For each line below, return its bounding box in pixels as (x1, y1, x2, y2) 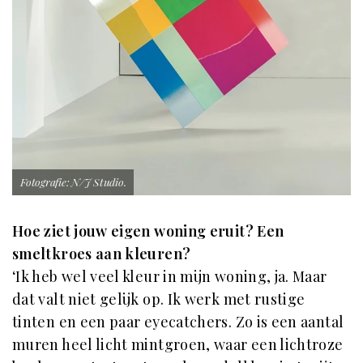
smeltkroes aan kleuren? (12, 243, 191, 263)
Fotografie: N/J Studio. (20, 173, 126, 189)
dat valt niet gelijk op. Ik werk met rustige (12, 288, 305, 309)
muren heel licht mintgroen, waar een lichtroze (12, 334, 344, 354)
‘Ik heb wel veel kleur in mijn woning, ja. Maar (12, 266, 327, 286)
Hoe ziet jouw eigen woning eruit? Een (12, 220, 284, 241)
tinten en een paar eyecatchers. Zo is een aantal (12, 311, 344, 331)
